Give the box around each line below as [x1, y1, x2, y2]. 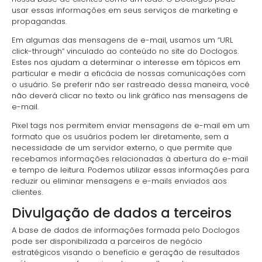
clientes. [12, 186, 43, 198]
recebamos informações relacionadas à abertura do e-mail [12, 153, 248, 164]
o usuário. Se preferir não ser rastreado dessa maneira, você [12, 78, 250, 90]
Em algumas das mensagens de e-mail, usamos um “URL [12, 34, 233, 46]
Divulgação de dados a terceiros [12, 203, 232, 222]
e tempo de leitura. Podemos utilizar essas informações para [12, 164, 249, 175]
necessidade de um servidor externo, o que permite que [12, 142, 232, 153]
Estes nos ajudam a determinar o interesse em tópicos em [12, 56, 240, 68]
